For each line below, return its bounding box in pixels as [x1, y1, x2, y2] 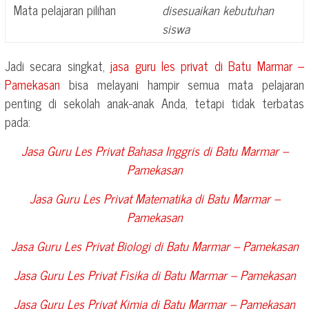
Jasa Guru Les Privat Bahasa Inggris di [21, 140, 215, 161]
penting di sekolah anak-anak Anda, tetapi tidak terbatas [5, 92, 304, 113]
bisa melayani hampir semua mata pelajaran [60, 74, 304, 94]
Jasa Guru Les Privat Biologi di [10, 235, 166, 256]
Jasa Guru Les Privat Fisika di [13, 264, 163, 285]
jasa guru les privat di [110, 55, 229, 76]
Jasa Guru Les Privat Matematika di [29, 188, 207, 208]
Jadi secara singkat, [5, 55, 111, 76]
